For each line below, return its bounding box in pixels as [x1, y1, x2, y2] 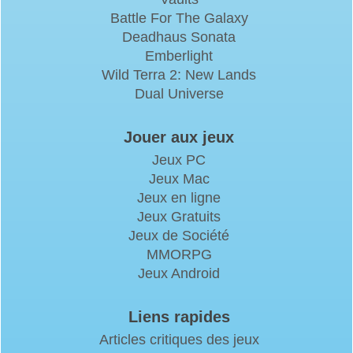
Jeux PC [152, 151, 206, 168]
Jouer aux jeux [124, 128, 234, 146]
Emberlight [145, 47, 213, 64]
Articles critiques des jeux [98, 331, 259, 347]
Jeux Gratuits [137, 208, 221, 225]
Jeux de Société [128, 227, 229, 243]
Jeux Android [138, 265, 220, 281]
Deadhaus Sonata [122, 28, 236, 45]
